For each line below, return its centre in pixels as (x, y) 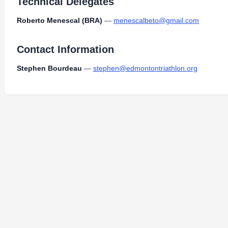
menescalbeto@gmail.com (156, 20)
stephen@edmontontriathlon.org (145, 68)
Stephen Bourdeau (49, 68)
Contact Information (65, 49)
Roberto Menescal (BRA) (60, 20)
